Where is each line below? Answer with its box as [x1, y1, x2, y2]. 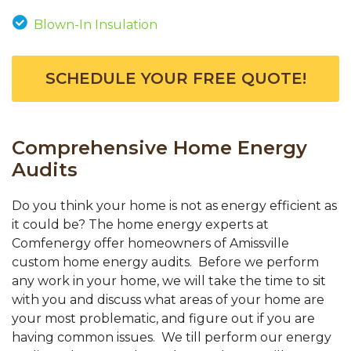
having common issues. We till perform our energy [12, 330, 331, 346]
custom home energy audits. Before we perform [12, 255, 319, 270]
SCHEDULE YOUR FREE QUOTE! [45, 69, 306, 89]
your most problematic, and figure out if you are [12, 311, 315, 327]
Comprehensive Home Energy [12, 136, 307, 160]
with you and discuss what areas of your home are [12, 292, 324, 308]
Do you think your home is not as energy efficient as [12, 198, 337, 214]
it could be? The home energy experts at [12, 217, 269, 233]
